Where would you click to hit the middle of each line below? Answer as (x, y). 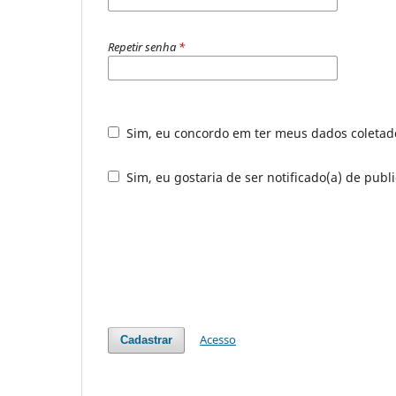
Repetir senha (143, 46)
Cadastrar (147, 339)
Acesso (218, 339)
